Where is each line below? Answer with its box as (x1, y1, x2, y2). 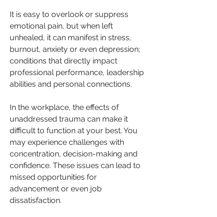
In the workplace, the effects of (10, 103, 119, 112)
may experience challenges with (10, 138, 124, 147)
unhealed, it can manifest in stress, (10, 33, 131, 42)
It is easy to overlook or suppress (10, 10, 128, 19)
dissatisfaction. (10, 196, 63, 205)
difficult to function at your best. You (10, 126, 138, 135)
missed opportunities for (10, 172, 97, 182)
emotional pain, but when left (10, 21, 113, 31)
